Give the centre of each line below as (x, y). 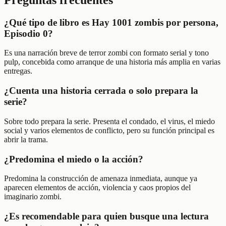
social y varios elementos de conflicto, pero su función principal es (109, 130)
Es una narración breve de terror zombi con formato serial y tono (106, 53)
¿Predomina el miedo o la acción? (74, 159)
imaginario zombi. (33, 197)
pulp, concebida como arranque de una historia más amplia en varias (112, 62)
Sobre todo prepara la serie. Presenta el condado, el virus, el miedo (109, 121)
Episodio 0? (29, 33)
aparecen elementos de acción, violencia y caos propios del (97, 188)
